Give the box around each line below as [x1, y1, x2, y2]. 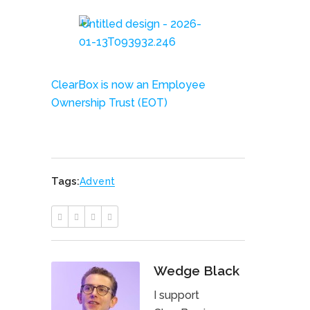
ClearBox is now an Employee [51, 77, 206, 91]
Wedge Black [154, 262, 239, 278]
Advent [80, 175, 116, 187]
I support [154, 288, 199, 302]
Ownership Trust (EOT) [51, 95, 167, 109]
